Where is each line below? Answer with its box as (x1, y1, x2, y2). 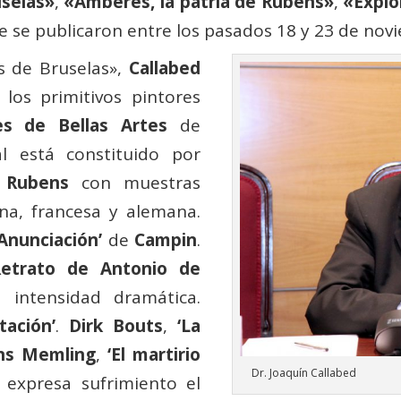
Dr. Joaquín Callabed (251, 364, 356, 380)
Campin (133, 228, 197, 252)
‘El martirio (107, 343, 200, 367)
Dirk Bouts (69, 314, 164, 338)
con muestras (69, 171, 200, 195)
